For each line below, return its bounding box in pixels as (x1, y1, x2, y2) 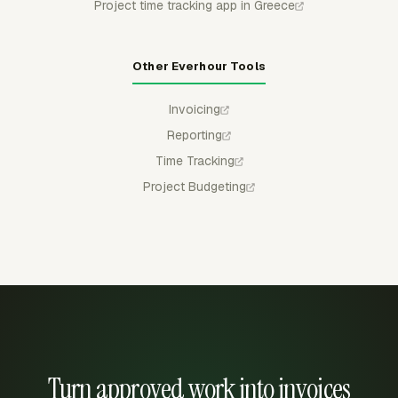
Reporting (167, 127, 222, 143)
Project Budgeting (143, 179, 246, 195)
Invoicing (169, 101, 220, 117)
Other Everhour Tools (132, 59, 266, 74)
